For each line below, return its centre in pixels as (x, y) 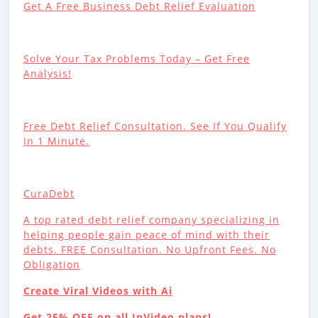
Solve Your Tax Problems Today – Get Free (137, 59)
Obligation (52, 265)
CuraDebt (49, 194)
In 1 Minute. (56, 141)
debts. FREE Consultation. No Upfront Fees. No (150, 250)
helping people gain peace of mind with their (147, 235)
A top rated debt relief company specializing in (152, 220)
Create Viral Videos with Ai (98, 291)
